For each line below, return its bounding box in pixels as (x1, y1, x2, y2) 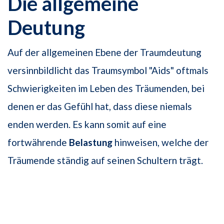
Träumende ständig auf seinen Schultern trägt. (7, 154, 203, 166)
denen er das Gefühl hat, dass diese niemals (7, 100, 192, 112)
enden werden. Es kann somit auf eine (7, 118, 166, 130)
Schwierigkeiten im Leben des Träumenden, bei (7, 82, 204, 94)
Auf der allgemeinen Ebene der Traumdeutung (7, 46, 201, 58)
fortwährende (7, 136, 69, 148)
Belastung (69, 136, 112, 148)
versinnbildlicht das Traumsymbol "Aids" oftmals (7, 64, 208, 76)
